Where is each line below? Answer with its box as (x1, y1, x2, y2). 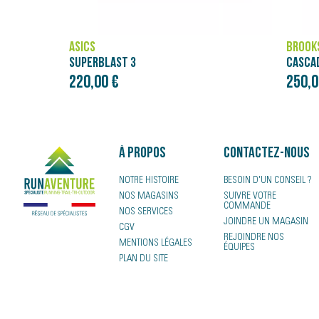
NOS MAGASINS (119, 192, 179, 202)
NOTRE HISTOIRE (119, 176, 179, 186)
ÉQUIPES (224, 243, 256, 253)
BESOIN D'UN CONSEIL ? (224, 176, 313, 186)
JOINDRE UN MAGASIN (224, 217, 309, 227)
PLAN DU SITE (119, 254, 169, 264)
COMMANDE (224, 202, 271, 211)
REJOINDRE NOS (224, 233, 285, 243)
